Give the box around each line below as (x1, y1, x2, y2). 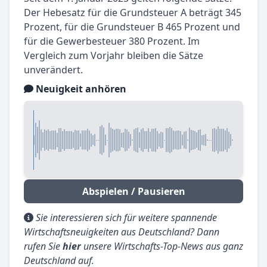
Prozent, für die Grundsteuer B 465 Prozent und (24, 20, 240, 34)
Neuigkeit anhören (33, 82, 126, 96)
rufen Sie (24, 240, 63, 253)
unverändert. (24, 63, 83, 77)
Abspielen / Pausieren (82, 185, 185, 198)
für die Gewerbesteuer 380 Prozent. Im (24, 35, 200, 48)
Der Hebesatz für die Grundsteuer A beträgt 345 (24, 6, 241, 20)
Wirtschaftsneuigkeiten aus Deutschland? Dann (24, 225, 219, 239)
